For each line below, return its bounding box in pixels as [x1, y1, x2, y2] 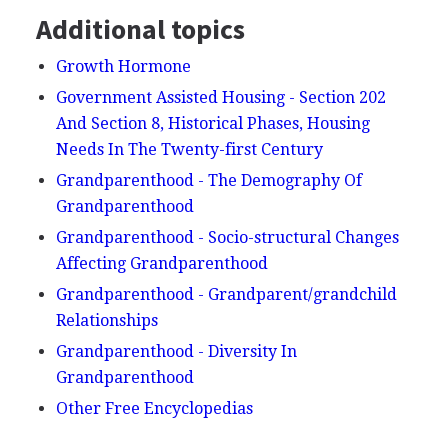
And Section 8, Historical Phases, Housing [55, 113, 370, 133]
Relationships [55, 310, 158, 330]
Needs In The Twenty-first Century [55, 139, 323, 159]
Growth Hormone [55, 56, 191, 76]
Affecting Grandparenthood [55, 253, 268, 273]
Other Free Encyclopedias [55, 398, 253, 418]
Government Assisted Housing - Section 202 [55, 87, 386, 107]
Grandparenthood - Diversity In [55, 341, 297, 361]
